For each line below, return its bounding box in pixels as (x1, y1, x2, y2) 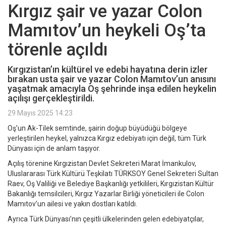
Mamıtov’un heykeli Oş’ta (8, 20, 206, 41)
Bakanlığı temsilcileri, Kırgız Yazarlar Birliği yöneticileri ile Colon (8, 190, 204, 198)
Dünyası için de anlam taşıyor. (8, 144, 100, 153)
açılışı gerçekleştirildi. (8, 93, 94, 104)
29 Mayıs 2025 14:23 (8, 109, 73, 118)
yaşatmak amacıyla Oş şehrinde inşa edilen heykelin (8, 83, 216, 94)
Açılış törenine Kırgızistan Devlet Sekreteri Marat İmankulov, (8, 159, 196, 168)
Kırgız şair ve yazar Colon (8, 1, 202, 22)
